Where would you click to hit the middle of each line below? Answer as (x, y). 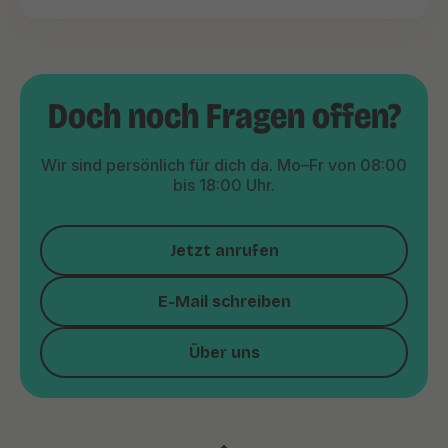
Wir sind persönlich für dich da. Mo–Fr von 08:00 (224, 165)
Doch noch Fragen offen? (224, 116)
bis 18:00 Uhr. (224, 185)
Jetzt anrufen (224, 250)
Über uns (224, 352)
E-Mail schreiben (224, 301)
